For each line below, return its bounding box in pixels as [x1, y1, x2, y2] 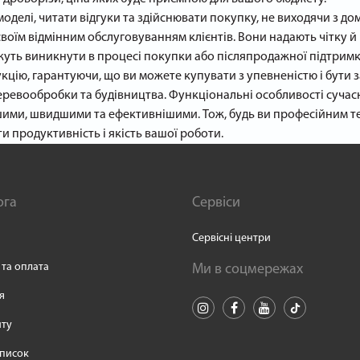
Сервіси [192, 195, 240, 211]
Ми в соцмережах [192, 262, 303, 277]
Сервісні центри [192, 232, 271, 244]
